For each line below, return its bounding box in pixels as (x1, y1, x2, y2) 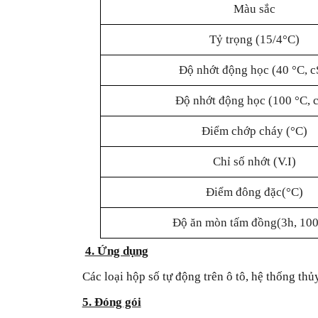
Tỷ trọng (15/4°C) (209, 33, 300, 46)
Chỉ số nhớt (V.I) (212, 155, 296, 168)
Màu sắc (233, 2, 275, 16)
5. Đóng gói (82, 295, 141, 309)
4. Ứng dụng (84, 244, 148, 258)
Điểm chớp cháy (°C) (201, 124, 307, 138)
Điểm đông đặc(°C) (205, 185, 303, 199)
